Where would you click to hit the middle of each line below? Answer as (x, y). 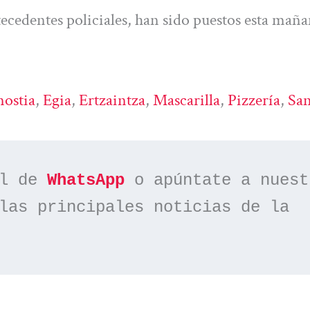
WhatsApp (86, 181)
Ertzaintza (112, 100)
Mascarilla (186, 100)
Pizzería (254, 100)
